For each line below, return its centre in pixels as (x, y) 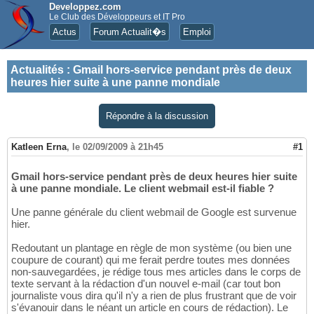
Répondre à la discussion (157, 116)
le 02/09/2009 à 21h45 (118, 147)
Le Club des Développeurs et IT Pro (117, 17)
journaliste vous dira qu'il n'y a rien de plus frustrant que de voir (154, 296)
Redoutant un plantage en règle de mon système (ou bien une (151, 248)
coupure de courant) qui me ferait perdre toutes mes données (151, 260)
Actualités (37, 70)
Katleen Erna (39, 147)
